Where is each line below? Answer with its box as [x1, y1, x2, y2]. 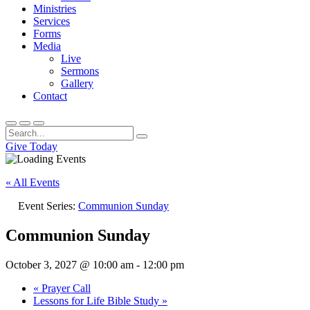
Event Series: [18, 200, 78, 212]
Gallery [61, 77, 93, 89]
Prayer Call [39, 282, 91, 294]
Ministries [33, 3, 76, 15]
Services [33, 15, 70, 27]
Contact [33, 90, 67, 102]
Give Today [6, 140, 57, 152]
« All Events [6, 176, 60, 188]
